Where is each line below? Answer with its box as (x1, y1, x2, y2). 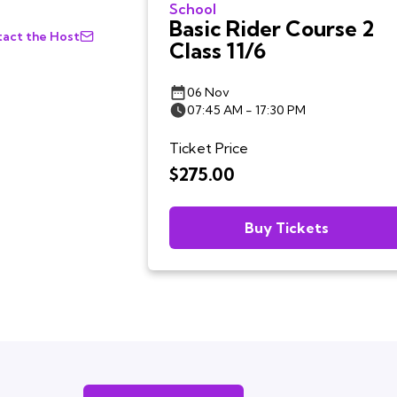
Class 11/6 (168, 37, 266, 64)
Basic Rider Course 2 (168, 15, 374, 42)
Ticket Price (168, 139, 248, 157)
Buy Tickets (245, 219, 329, 237)
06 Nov (186, 84, 230, 100)
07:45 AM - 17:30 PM (186, 102, 306, 118)
